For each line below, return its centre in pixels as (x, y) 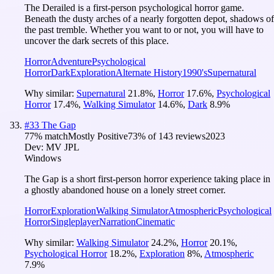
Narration (117, 221)
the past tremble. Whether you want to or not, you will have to (144, 29)
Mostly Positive (98, 136)
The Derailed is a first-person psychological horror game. (134, 7)
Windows (43, 158)
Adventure (71, 61)
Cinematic (155, 221)
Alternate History (149, 72)
